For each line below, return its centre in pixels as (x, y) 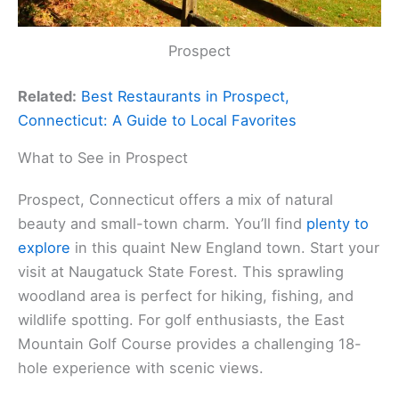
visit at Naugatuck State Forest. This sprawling (181, 272)
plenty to (338, 224)
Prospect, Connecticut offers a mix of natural (175, 200)
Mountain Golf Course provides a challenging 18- (190, 344)
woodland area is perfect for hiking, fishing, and (186, 296)
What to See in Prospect (103, 158)
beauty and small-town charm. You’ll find (162, 224)
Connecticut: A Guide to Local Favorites (157, 121)
